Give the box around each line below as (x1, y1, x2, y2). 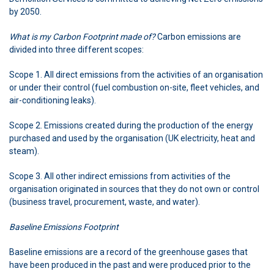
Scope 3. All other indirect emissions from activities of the (9, 171, 231, 181)
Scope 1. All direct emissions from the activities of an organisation (9, 69, 263, 80)
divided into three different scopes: (9, 44, 144, 54)
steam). (9, 146, 39, 156)
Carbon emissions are (157, 31, 241, 42)
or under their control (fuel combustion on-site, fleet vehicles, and (9, 82, 259, 92)
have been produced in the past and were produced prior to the (9, 259, 251, 270)
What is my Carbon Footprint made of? (9, 31, 157, 42)
